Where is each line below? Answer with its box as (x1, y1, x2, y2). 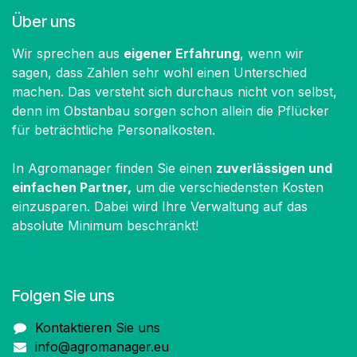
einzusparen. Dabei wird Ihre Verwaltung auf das (12, 198, 308, 214)
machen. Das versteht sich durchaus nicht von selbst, (12, 83, 337, 100)
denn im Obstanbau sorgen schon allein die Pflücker (12, 102, 329, 119)
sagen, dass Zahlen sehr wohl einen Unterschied (12, 64, 307, 80)
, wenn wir (240, 45, 304, 61)
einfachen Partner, (12, 178, 131, 195)
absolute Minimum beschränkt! (12, 217, 202, 233)
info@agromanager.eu (34, 338, 169, 355)
